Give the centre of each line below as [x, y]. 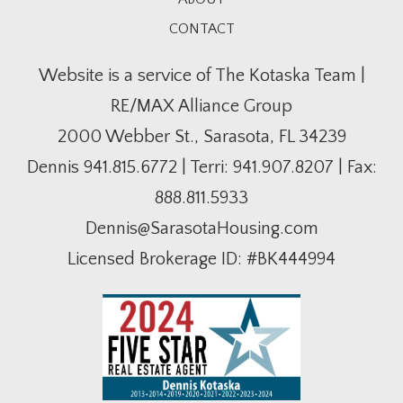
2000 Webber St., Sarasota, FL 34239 [201, 136]
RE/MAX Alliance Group [201, 106]
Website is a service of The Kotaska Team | [201, 75]
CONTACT [201, 28]
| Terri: [205, 167]
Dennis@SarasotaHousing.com [201, 228]
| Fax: [355, 167]
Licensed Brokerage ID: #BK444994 [201, 259]
